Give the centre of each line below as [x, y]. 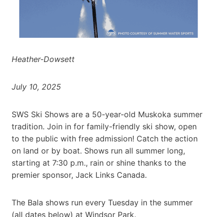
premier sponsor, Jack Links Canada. [79, 175]
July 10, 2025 [36, 86]
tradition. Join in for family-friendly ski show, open [104, 126]
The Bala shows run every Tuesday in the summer [102, 202]
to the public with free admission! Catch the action [105, 138]
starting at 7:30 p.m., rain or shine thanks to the [99, 163]
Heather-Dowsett [43, 59]
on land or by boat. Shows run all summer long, [98, 150]
